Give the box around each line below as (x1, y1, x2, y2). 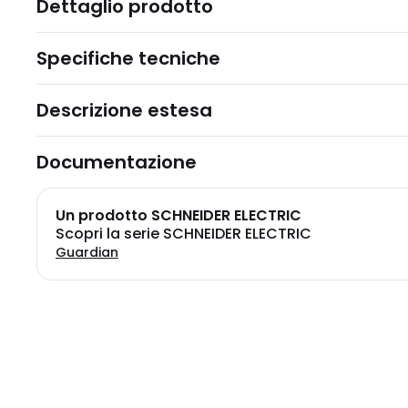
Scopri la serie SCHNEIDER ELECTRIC (56, 223, 311, 245)
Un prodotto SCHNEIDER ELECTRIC (56, 205, 301, 227)
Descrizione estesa (36, 97, 212, 124)
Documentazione (36, 149, 197, 176)
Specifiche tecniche (36, 46, 220, 72)
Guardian (56, 243, 118, 262)
